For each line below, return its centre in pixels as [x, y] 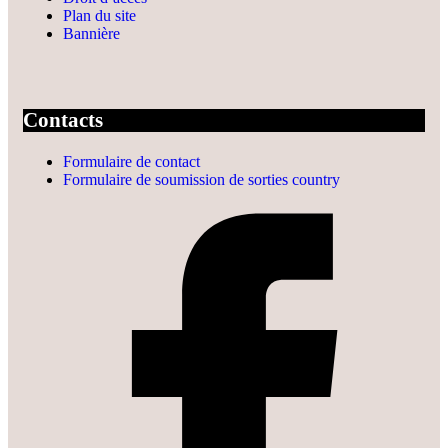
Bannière [91, 33]
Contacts [63, 120]
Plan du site [99, 15]
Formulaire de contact [131, 161]
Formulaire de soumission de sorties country [201, 179]
